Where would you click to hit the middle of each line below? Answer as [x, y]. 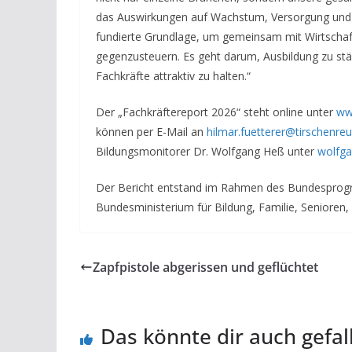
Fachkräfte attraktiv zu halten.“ [173, 75]
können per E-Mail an [151, 131]
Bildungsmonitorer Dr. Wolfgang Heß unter [207, 151]
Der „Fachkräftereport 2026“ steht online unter [216, 112]
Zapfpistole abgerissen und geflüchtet [205, 267]
